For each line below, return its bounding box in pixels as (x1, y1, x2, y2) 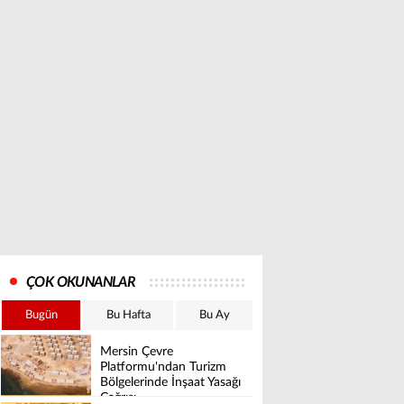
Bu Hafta (106, 309, 151, 321)
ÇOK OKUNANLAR (26, 275, 136, 289)
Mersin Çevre (100, 345, 173, 359)
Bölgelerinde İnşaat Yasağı (100, 376, 241, 390)
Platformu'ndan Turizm (100, 361, 226, 374)
